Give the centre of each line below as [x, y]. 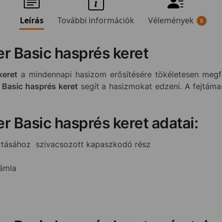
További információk [96, 21]
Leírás [31, 21]
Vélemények [171, 21]
